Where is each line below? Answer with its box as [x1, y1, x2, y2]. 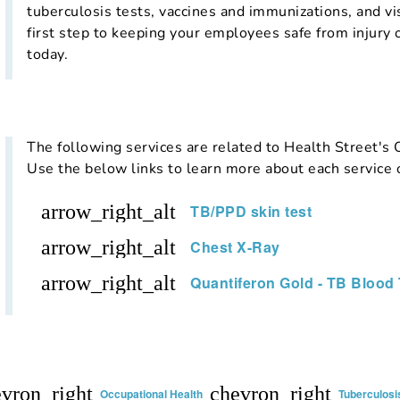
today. [27, 44, 68, 64]
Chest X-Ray [190, 236, 280, 257]
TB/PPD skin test [190, 200, 312, 221]
